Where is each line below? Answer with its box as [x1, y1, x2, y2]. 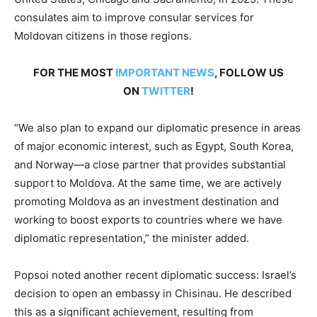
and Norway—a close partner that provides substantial [14, 158, 286, 172]
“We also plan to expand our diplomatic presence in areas [14, 121, 301, 135]
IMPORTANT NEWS [115, 66, 214, 80]
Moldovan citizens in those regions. [14, 29, 192, 43]
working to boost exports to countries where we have [14, 213, 282, 227]
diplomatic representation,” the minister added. [14, 231, 249, 246]
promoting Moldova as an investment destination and [14, 195, 279, 209]
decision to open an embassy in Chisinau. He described [14, 287, 292, 301]
